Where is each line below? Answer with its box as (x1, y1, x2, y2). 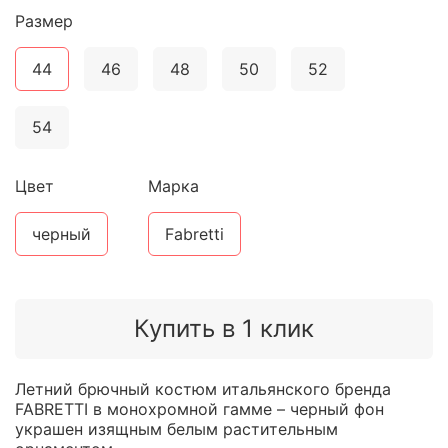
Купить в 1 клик (134, 314, 314, 344)
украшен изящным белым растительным (15, 418, 338, 439)
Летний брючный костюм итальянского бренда (15, 378, 391, 399)
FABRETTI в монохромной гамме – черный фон (15, 398, 384, 419)
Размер (15, 11, 73, 32)
